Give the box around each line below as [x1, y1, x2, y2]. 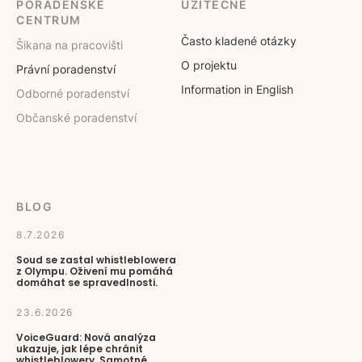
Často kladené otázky [181, 34, 297, 48]
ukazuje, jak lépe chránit [16, 342, 143, 356]
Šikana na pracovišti [16, 38, 123, 52]
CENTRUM [16, 13, 82, 27]
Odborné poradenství [16, 86, 129, 100]
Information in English [181, 82, 293, 96]
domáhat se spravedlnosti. [16, 276, 158, 289]
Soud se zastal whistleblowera [16, 253, 176, 267]
